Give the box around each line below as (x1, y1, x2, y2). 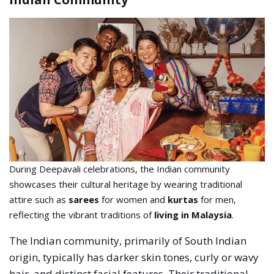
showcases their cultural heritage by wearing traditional (9, 177, 243, 190)
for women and (99, 193, 168, 206)
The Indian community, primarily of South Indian (9, 233, 247, 248)
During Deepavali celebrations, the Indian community (9, 162, 231, 175)
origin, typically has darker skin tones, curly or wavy (9, 250, 259, 264)
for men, (198, 193, 237, 206)
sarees (68, 193, 100, 206)
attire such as (9, 193, 69, 206)
